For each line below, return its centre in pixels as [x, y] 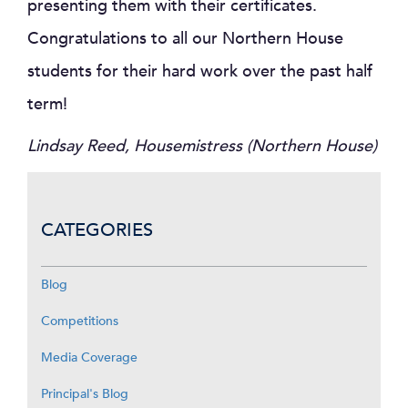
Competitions [80, 321]
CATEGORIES [97, 230]
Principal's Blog [85, 394]
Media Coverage [89, 358]
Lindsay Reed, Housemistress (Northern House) [202, 147]
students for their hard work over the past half [200, 72]
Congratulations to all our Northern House [185, 39]
